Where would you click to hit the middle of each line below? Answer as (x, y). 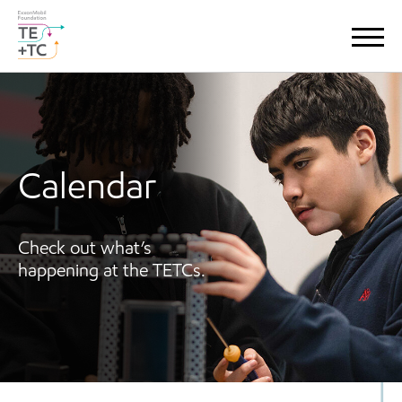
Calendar (87, 189)
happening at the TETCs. (112, 272)
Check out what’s (85, 249)
